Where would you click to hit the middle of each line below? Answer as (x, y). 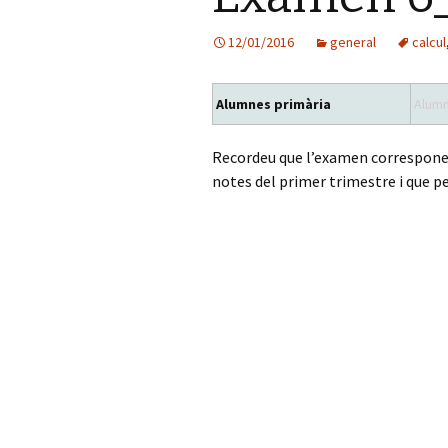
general (353, 42)
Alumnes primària (273, 104)
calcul (429, 42)
